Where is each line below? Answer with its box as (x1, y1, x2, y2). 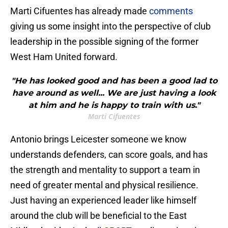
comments (149, 6, 193, 17)
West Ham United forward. (10, 51, 118, 63)
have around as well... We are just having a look (12, 88, 216, 98)
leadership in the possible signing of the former (10, 36, 198, 47)
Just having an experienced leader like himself (10, 195, 196, 206)
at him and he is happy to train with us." (28, 100, 200, 110)
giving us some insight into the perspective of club (10, 21, 211, 32)
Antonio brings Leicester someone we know (10, 134, 187, 145)
